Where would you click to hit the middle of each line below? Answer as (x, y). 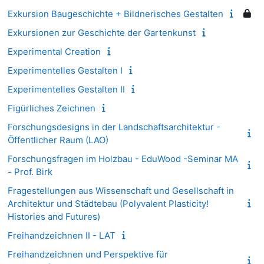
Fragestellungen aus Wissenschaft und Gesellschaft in (121, 190)
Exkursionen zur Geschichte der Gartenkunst (102, 32)
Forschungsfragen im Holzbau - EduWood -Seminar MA (123, 159)
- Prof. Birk (30, 171)
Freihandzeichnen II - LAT (62, 235)
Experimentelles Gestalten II (66, 89)
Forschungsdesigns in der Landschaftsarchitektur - (114, 127)
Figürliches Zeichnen (52, 108)
